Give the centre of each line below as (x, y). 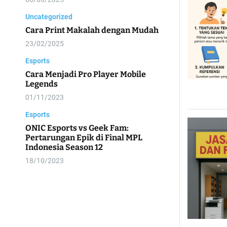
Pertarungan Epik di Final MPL (84, 138)
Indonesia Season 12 (64, 147)
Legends (42, 84)
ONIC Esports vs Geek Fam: (77, 128)
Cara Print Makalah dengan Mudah (92, 30)
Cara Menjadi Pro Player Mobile (86, 74)
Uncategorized (49, 17)
